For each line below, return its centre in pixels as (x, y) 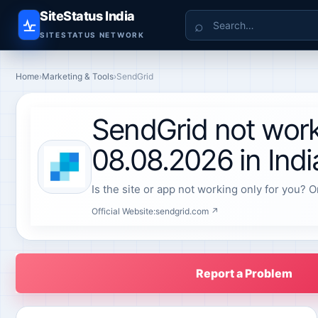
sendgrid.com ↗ (187, 211)
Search (203, 17)
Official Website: (124, 211)
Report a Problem (244, 273)
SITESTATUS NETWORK (92, 35)
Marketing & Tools (78, 76)
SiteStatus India (87, 16)
